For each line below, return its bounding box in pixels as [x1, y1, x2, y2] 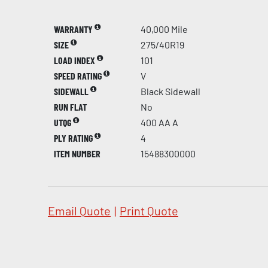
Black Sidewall [141, 85, 200, 97]
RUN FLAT [54, 100, 87, 112]
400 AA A [141, 116, 178, 128]
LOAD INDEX [54, 54, 97, 66]
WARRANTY [54, 23, 95, 35]
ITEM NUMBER [54, 147, 100, 159]
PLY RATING [54, 132, 95, 144]
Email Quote [48, 203, 111, 218]
